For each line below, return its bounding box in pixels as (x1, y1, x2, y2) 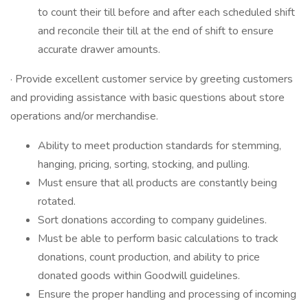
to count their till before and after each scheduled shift (38, 5, 295, 20)
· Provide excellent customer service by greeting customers (10, 71, 293, 87)
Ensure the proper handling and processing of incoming (38, 287, 296, 302)
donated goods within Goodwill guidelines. (38, 268, 240, 283)
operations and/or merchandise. (10, 109, 158, 124)
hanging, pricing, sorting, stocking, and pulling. (38, 157, 250, 172)
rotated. (38, 194, 76, 209)
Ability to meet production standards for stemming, (38, 138, 281, 153)
